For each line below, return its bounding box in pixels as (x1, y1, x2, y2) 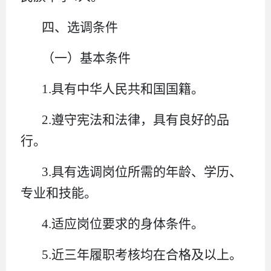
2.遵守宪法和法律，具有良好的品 (42, 112, 230, 127)
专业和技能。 (21, 185, 97, 200)
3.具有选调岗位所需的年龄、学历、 (42, 164, 243, 179)
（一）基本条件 (42, 50, 131, 65)
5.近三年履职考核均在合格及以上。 (42, 247, 243, 262)
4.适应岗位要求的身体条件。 (42, 216, 204, 231)
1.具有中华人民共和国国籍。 (42, 81, 204, 96)
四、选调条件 (42, 19, 119, 34)
